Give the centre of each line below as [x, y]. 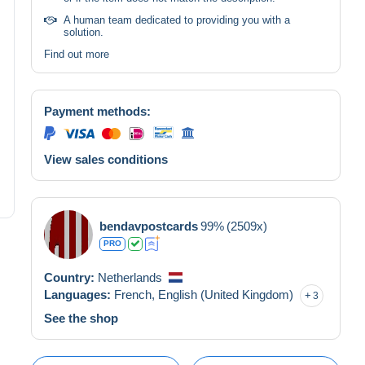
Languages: [79, 294]
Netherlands [130, 277]
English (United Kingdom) [226, 294]
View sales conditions [106, 159]
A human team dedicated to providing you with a [177, 20]
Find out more [77, 54]
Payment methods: [97, 111]
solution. [84, 32]
